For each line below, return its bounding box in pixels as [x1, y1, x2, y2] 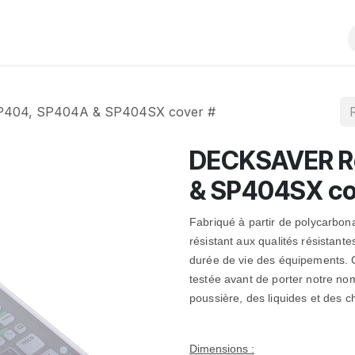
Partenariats [248, 31, 322, 47]
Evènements [122, 31, 197, 47]
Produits [19, 31, 70, 47]
